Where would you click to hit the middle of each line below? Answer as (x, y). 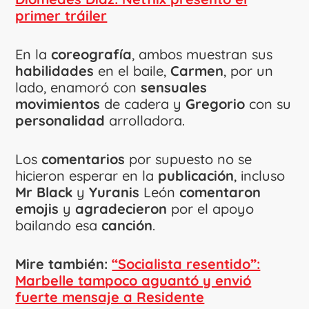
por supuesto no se (189, 159)
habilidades (55, 71)
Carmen (197, 71)
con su (268, 104)
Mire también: (64, 264)
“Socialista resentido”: (186, 264)
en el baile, (132, 71)
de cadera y (143, 104)
